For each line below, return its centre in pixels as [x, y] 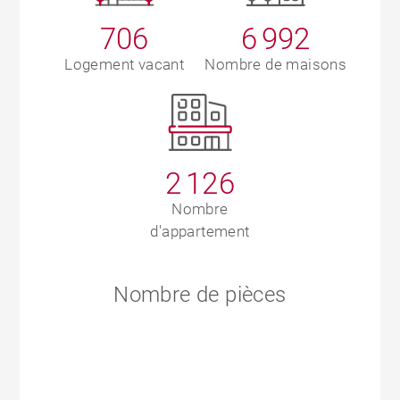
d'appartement [200, 232]
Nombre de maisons [276, 65]
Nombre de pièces [200, 295]
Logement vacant [125, 65]
